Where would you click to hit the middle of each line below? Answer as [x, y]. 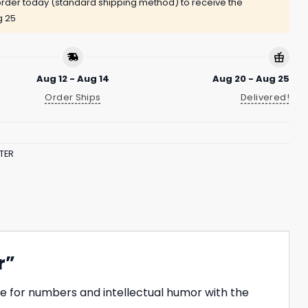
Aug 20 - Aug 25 [251, 78]
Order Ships [73, 97]
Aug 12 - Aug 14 [73, 78]
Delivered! [265, 97]
